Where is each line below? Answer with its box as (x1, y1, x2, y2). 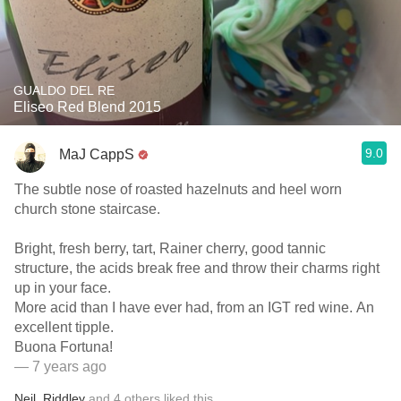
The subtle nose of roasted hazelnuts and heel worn (14, 182, 342, 197)
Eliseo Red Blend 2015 (13, 99, 161, 115)
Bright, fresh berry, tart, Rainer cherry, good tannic (14, 241, 326, 256)
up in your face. (14, 280, 115, 295)
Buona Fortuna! (14, 339, 113, 354)
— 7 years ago (14, 359, 107, 374)
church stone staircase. (14, 201, 160, 217)
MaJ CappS (59, 146, 134, 162)
